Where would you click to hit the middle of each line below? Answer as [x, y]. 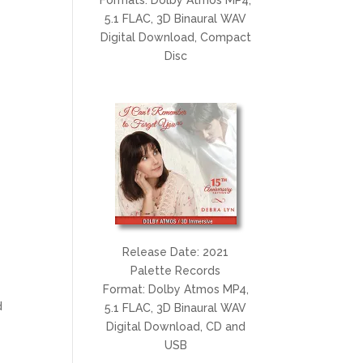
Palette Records [176, 270]
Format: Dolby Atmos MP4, [175, 289]
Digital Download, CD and [175, 326]
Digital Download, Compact [175, 37]
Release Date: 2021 [176, 252]
